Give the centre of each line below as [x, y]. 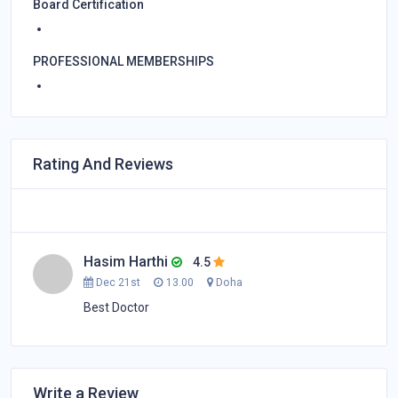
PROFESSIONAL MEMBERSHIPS [123, 61]
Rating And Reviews [103, 163]
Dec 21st [118, 282]
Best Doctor [116, 307]
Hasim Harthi [127, 261]
